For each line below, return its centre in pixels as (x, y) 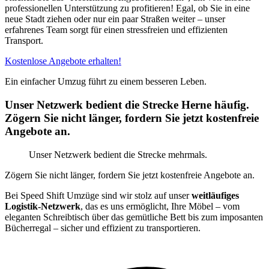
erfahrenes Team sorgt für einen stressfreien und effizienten (116, 30)
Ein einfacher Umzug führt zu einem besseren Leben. (106, 82)
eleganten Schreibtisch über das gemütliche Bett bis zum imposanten (134, 217)
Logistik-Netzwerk (43, 206)
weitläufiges (215, 195)
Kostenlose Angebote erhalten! (63, 61)
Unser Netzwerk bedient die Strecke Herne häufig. (127, 105)
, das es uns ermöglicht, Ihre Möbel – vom (160, 206)
